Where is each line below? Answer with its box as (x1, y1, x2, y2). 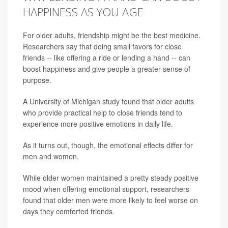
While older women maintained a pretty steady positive (23, 173, 198, 183)
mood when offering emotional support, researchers (23, 184, 189, 194)
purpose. (23, 75, 51, 85)
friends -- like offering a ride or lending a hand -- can (23, 52, 190, 63)
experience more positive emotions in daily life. (23, 119, 173, 129)
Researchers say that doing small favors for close (23, 41, 182, 52)
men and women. (23, 151, 79, 162)
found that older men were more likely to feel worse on (23, 195, 198, 206)
